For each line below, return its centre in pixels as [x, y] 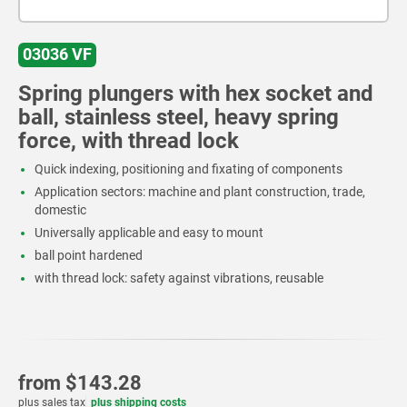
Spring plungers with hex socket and [196, 93]
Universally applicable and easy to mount [149, 232]
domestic [60, 209]
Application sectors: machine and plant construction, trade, [199, 191]
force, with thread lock [129, 140]
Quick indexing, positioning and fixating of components [188, 169]
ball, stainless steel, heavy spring [179, 117]
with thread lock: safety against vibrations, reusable [179, 278]
